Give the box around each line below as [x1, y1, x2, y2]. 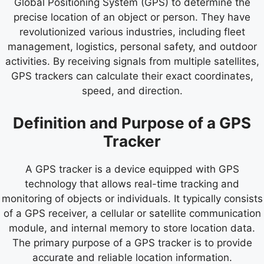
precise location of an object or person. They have [14, 11, 250, 23]
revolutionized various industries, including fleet [19, 26, 245, 38]
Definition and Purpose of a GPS [13, 113, 251, 132]
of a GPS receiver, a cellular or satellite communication [3, 207, 261, 219]
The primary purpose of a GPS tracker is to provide [12, 236, 252, 249]
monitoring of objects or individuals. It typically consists [1, 192, 263, 204]
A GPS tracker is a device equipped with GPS [25, 163, 239, 175]
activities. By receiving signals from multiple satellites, [5, 55, 259, 67]
